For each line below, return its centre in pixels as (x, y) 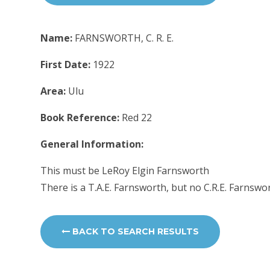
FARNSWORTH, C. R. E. (124, 38)
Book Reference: (81, 117)
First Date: (67, 64)
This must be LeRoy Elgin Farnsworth (125, 170)
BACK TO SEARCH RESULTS (135, 232)
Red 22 (137, 117)
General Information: (92, 144)
